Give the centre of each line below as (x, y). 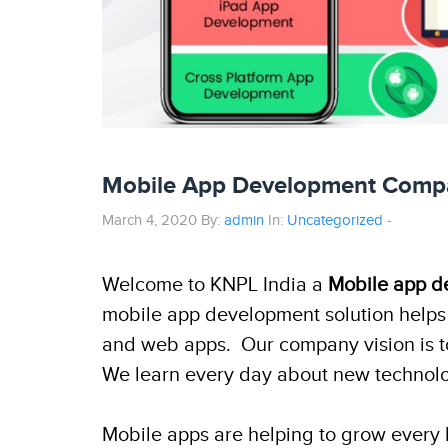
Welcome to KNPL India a (215, 285)
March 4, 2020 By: (163, 220)
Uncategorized (335, 220)
